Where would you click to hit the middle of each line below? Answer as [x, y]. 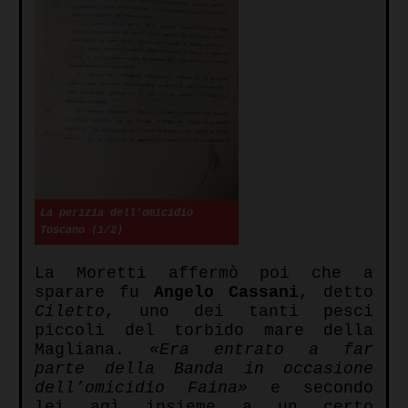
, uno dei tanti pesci [239, 312]
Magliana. [92, 350]
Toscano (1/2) [81, 231]
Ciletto [70, 312]
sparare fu [94, 293]
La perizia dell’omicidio [116, 214]
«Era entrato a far [261, 350]
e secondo [311, 388]
